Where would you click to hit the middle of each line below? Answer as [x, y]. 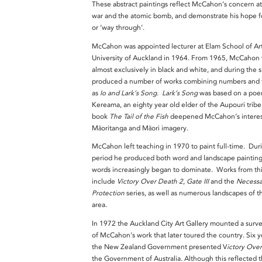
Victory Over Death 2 [150, 182]
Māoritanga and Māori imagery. [141, 128]
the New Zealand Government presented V [159, 247]
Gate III [198, 182]
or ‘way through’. [120, 28]
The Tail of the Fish [139, 116]
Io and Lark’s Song [128, 93]
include [104, 182]
